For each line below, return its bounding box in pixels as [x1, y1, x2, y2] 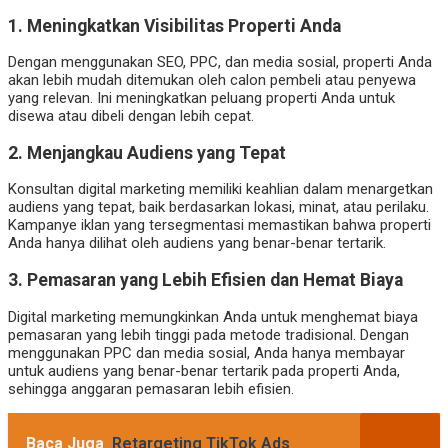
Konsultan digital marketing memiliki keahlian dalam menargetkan [8, 180, 433, 199]
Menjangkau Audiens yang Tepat [27, 142, 286, 163]
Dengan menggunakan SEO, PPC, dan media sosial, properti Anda [8, 53, 432, 72]
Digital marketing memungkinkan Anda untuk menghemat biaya [8, 307, 418, 326]
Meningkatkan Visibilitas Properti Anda [27, 15, 341, 36]
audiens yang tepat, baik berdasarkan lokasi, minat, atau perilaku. [8, 198, 429, 217]
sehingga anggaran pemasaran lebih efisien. [8, 379, 294, 398]
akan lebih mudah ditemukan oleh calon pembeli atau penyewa [8, 71, 416, 90]
